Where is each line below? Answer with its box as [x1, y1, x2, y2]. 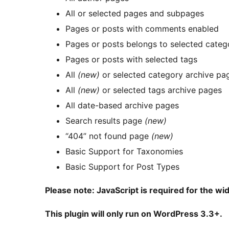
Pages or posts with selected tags [65, 54, 197, 65]
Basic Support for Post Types [65, 162, 179, 172]
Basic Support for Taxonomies [65, 146, 183, 157]
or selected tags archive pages [100, 85, 222, 96]
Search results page [65, 116, 145, 126]
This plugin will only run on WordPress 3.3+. [45, 209, 222, 219]
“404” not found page [65, 131, 151, 142]
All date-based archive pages [65, 100, 179, 111]
